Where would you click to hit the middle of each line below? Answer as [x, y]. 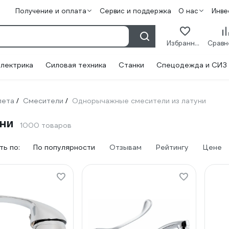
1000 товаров [46, 125]
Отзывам [125, 147]
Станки [131, 65]
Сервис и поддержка [135, 11]
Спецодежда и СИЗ [192, 65]
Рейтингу [172, 147]
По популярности [64, 147]
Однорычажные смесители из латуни [139, 101]
